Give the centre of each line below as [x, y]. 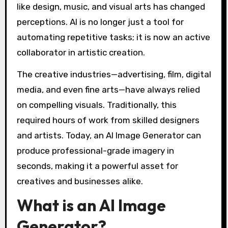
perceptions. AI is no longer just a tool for [100, 22]
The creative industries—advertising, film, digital [114, 74]
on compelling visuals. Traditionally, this [96, 105]
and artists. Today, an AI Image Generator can [109, 135]
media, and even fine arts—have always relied [108, 89]
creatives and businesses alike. [80, 181]
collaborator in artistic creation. [81, 52]
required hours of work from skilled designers [108, 120]
